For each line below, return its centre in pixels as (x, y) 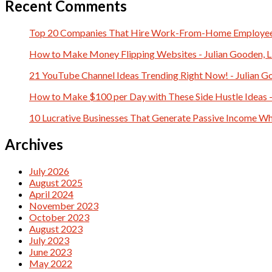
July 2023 (49, 240)
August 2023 (56, 228)
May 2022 (51, 263)
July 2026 (49, 171)
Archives (34, 144)
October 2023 (59, 217)
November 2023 (64, 205)
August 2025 (56, 182)
